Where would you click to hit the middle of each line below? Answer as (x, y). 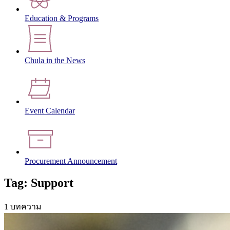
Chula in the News (55, 61)
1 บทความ (23, 206)
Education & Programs (62, 18)
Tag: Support (39, 183)
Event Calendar (50, 111)
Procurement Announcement (71, 161)
